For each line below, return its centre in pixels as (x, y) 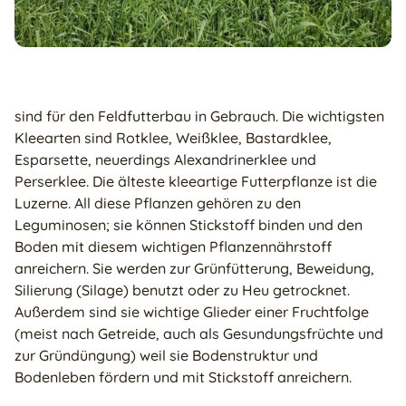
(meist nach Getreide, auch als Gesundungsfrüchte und (199, 333)
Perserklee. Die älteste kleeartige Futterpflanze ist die (196, 181)
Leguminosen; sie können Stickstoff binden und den (188, 224)
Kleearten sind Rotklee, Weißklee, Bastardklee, (173, 137)
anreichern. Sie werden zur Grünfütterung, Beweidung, (194, 268)
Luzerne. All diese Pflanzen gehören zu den (158, 203)
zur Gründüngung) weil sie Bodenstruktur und (166, 355)
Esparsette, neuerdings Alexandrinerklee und (165, 159)
